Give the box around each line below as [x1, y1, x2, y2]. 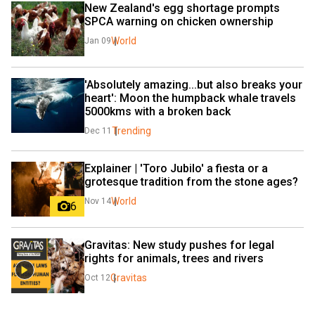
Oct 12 [84, 272, 110, 283]
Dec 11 [84, 125, 112, 136]
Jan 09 [84, 35, 111, 46]
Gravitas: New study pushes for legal [84, 238, 274, 252]
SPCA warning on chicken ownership [84, 14, 274, 28]
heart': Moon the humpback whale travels [84, 91, 296, 105]
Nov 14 [84, 195, 111, 206]
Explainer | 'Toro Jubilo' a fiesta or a [84, 161, 268, 175]
